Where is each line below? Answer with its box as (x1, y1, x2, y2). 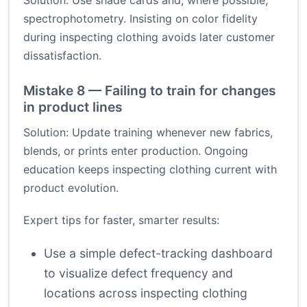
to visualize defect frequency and (44, 266, 233, 281)
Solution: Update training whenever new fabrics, (23, 125, 273, 140)
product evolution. (23, 181, 119, 195)
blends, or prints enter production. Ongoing (23, 144, 248, 158)
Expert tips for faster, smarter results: (23, 213, 219, 228)
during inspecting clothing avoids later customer (23, 30, 275, 45)
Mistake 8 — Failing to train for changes (23, 82, 276, 99)
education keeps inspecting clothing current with (23, 162, 277, 177)
